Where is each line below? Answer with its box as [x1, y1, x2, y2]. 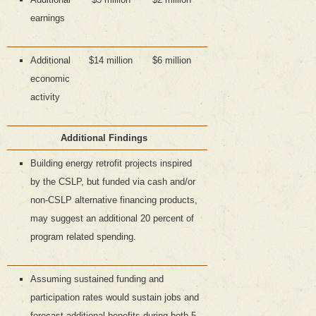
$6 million [152, 55, 191, 66]
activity [30, 92, 60, 103]
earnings [30, 13, 65, 24]
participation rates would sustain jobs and [30, 292, 199, 303]
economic [30, 73, 70, 85]
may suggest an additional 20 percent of [30, 213, 194, 224]
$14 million [89, 55, 133, 66]
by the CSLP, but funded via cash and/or [30, 176, 195, 188]
